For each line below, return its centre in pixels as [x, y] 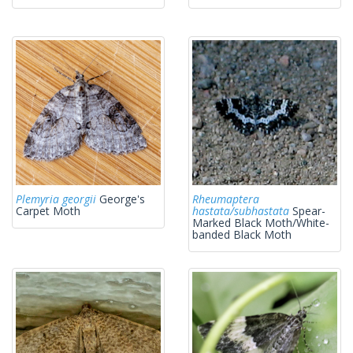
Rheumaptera [226, 199]
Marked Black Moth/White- [261, 223]
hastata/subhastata [241, 211]
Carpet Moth [48, 211]
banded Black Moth [242, 235]
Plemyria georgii [56, 199]
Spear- [307, 211]
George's [121, 199]
